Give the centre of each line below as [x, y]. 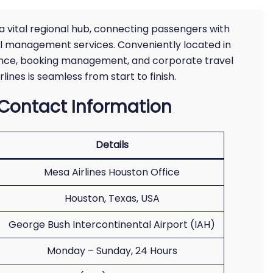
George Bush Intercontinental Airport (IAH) [112, 225]
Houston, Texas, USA [112, 198]
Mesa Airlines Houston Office [112, 172]
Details [112, 145]
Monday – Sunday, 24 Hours [112, 251]
